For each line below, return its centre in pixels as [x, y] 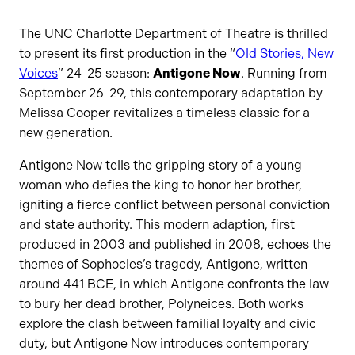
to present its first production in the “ [127, 54]
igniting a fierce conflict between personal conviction [174, 205]
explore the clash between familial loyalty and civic [168, 324]
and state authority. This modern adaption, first [157, 225]
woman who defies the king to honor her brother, [160, 185]
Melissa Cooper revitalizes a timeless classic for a [164, 113]
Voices [38, 74]
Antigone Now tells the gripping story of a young [160, 166]
